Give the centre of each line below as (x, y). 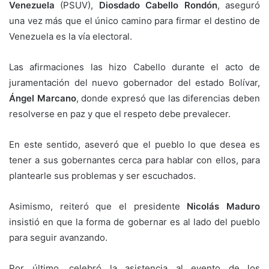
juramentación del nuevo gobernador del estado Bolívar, (134, 82)
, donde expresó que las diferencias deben (168, 98)
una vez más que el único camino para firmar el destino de (134, 20)
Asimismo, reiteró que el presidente (95, 206)
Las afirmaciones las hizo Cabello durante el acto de (134, 67)
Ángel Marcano (43, 98)
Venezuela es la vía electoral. (71, 36)
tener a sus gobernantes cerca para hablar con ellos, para (134, 160)
